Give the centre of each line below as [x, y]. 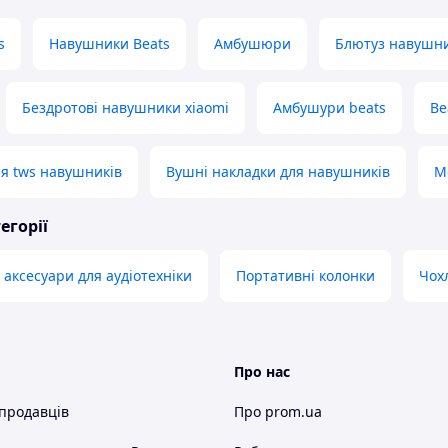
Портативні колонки [305, 276]
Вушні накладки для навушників [278, 172]
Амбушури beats [329, 108]
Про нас [262, 372]
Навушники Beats [109, 44]
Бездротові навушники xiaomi [125, 108]
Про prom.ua [278, 412]
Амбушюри [252, 44]
